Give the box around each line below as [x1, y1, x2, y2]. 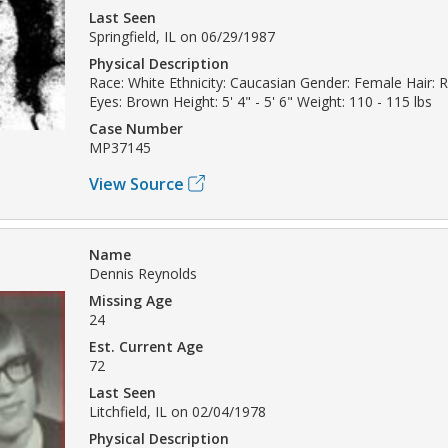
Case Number [89, 118, 183, 138]
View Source [89, 172, 184, 195]
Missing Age [89, 290, 172, 310]
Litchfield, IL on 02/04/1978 [89, 401, 266, 421]
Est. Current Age [89, 336, 203, 356]
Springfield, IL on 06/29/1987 [89, 26, 275, 46]
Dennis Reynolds [89, 263, 197, 283]
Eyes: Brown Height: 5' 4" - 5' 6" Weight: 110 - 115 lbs [89, 91, 432, 111]
